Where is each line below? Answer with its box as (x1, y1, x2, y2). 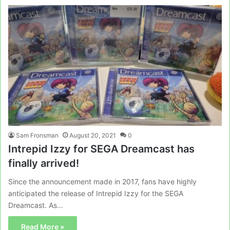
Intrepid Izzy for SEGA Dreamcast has (8, 142, 195, 155)
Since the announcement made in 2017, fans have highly (8, 177, 197, 186)
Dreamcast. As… (8, 200, 63, 209)
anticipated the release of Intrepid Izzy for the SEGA (8, 188, 183, 198)
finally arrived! (8, 157, 79, 169)
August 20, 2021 (69, 131, 116, 139)
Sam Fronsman (16, 131, 59, 139)
